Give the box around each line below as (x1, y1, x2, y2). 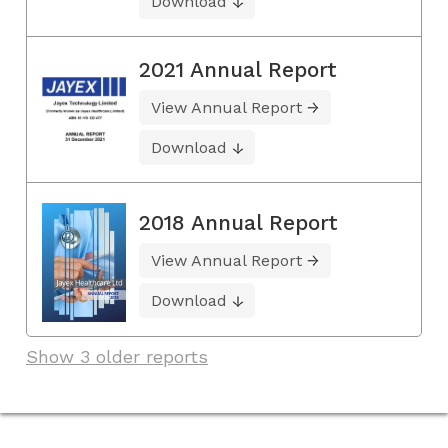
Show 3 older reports (26, 345, 208, 367)
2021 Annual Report (139, 56, 337, 82)
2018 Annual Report (139, 209, 338, 235)
